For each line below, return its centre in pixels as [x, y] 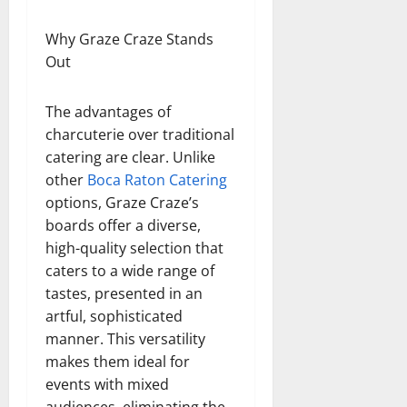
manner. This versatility [125, 338]
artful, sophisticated [114, 316]
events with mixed [107, 384]
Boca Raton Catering [157, 179]
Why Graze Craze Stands [129, 39]
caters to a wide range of [130, 270]
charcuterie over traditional [140, 134]
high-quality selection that [134, 248]
